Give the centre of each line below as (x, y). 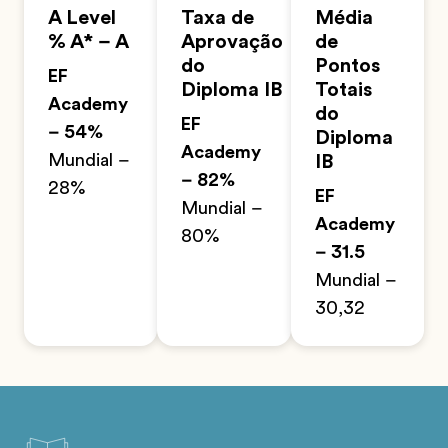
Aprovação (232, 42)
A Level (82, 18)
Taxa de (218, 18)
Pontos (347, 66)
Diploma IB (232, 90)
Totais (343, 90)
